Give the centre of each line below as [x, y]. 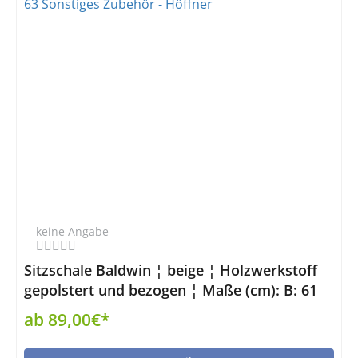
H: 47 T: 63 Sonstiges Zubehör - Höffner [158, 310]
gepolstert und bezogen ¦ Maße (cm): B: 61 [171, 290]
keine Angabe [72, 231]
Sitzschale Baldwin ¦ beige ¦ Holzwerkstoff [171, 270]
